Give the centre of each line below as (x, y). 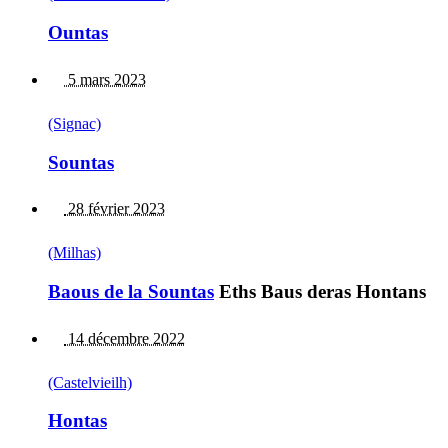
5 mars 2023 (105, 79)
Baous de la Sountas (131, 292)
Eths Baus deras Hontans (320, 292)
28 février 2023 (114, 209)
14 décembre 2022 (124, 338)
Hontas (77, 421)
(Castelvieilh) (90, 382)
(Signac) (74, 123)
